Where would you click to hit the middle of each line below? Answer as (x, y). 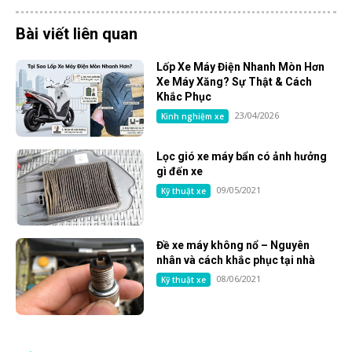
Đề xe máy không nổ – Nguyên (233, 246)
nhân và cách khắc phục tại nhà (236, 260)
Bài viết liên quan (77, 33)
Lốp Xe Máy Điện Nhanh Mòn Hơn (241, 66)
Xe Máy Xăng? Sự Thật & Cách (235, 81)
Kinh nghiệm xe (193, 116)
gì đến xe (180, 171)
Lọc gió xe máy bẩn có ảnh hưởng (242, 156)
